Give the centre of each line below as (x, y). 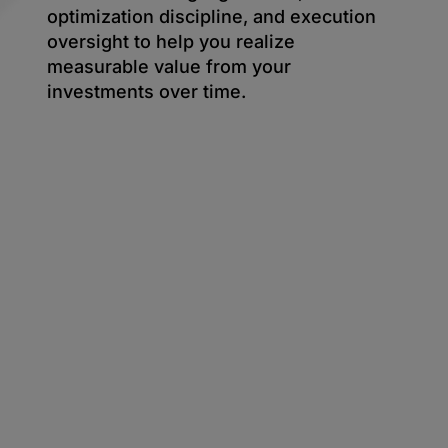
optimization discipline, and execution (211, 16)
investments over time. (146, 91)
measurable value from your (168, 66)
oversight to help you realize (170, 41)
